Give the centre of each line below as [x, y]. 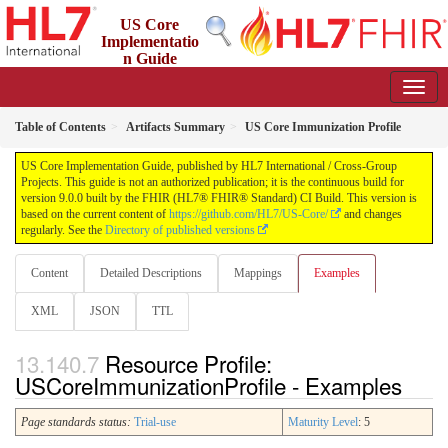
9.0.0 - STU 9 [209, 76]
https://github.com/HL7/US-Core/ [248, 214]
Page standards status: [76, 422]
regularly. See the [63, 230]
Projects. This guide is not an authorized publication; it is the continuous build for [212, 182]
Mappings [258, 273]
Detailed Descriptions [151, 273]
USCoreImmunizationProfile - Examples [208, 385]
